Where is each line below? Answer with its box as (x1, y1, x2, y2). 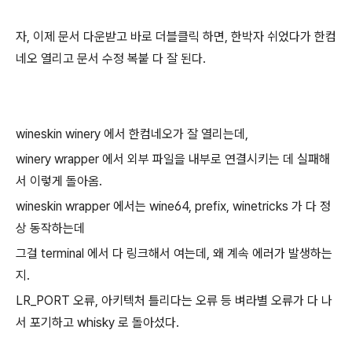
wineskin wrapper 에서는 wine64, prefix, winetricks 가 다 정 (16, 199, 331, 214)
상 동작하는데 (16, 221, 85, 236)
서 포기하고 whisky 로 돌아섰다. (16, 315, 179, 330)
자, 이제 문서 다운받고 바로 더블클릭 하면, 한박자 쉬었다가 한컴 (16, 29, 336, 44)
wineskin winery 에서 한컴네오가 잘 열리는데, (16, 126, 248, 141)
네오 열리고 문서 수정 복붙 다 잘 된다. (16, 51, 206, 66)
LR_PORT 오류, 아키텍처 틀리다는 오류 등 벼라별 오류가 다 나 (16, 293, 332, 308)
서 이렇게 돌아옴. (16, 174, 102, 189)
